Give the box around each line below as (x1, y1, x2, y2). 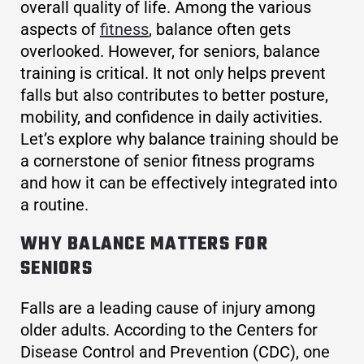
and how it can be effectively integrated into (20, 173, 337, 193)
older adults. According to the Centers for (20, 320, 318, 340)
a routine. (20, 195, 89, 215)
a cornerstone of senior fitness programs (20, 151, 314, 171)
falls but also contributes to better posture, (20, 85, 328, 106)
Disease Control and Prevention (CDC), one (20, 342, 330, 362)
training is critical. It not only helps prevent (20, 63, 326, 84)
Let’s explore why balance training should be (20, 129, 339, 149)
